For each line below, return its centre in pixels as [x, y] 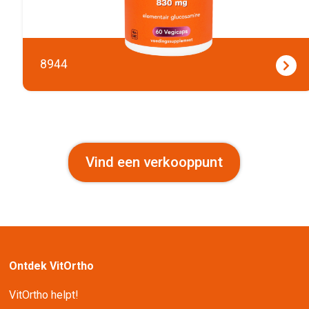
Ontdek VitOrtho [52, 266]
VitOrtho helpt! [44, 295]
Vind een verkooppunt [154, 162]
